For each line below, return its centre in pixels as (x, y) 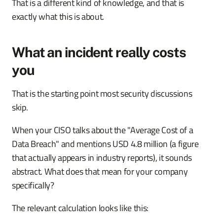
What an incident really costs (99, 52)
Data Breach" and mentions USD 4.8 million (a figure (105, 144)
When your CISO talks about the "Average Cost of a (103, 130)
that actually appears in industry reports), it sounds (102, 158)
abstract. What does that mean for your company (100, 171)
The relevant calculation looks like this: (80, 208)
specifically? (33, 185)
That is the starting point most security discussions (102, 93)
